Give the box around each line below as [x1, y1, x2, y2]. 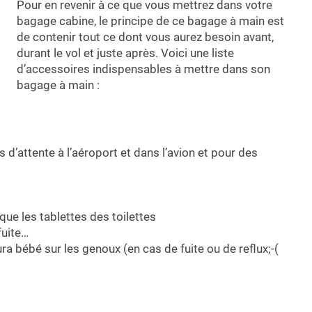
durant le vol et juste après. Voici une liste [17, 46, 234, 61]
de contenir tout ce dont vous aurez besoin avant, [17, 30, 274, 45]
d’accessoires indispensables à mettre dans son [17, 62, 270, 77]
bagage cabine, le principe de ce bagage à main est [17, 14, 284, 29]
